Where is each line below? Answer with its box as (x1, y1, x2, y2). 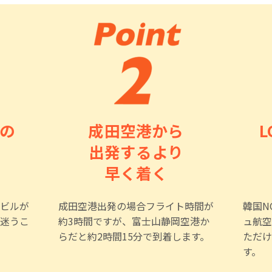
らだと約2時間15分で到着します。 (58, 229, 209, 244)
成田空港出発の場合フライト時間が (58, 199, 214, 214)
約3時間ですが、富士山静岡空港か (58, 214, 209, 229)
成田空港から (88, 118, 184, 141)
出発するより (88, 140, 184, 163)
